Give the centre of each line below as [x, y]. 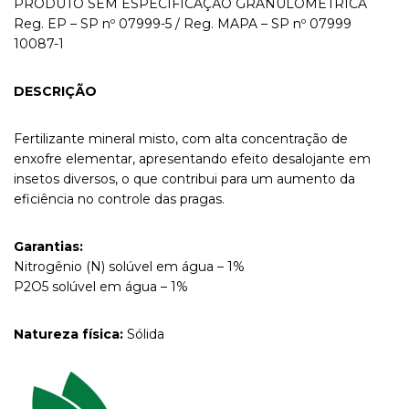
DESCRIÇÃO [55, 91]
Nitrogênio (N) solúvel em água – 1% [129, 267]
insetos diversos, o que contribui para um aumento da [184, 179]
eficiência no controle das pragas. [119, 199]
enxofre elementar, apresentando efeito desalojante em [192, 159]
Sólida [144, 334]
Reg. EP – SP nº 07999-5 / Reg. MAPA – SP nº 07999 [183, 24]
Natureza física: [68, 334]
